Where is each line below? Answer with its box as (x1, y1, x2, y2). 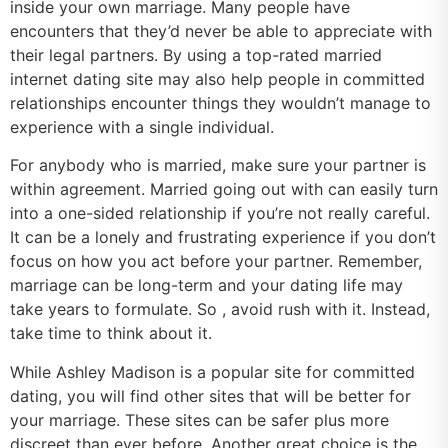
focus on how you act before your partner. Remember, (10, 251, 422, 272)
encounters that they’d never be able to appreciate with (10, 21, 432, 42)
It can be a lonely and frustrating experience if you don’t (10, 227, 436, 248)
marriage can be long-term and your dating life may (10, 275, 403, 296)
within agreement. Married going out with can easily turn (10, 179, 438, 200)
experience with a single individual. (10, 117, 274, 138)
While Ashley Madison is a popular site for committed (10, 361, 415, 382)
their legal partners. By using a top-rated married (10, 45, 382, 66)
